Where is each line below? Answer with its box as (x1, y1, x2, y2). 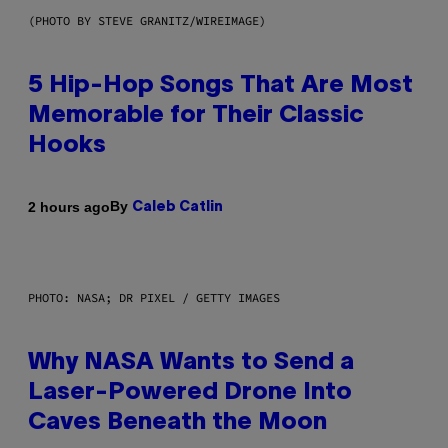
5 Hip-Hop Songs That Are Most (28, 75, 413, 98)
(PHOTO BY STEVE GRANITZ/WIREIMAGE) (28, 13, 266, 29)
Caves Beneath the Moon (28, 412, 327, 435)
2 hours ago (28, 198, 110, 215)
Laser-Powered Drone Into (28, 382, 352, 405)
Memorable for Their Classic (28, 105, 364, 128)
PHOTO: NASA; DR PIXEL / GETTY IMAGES (28, 290, 280, 306)
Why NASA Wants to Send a (28, 352, 354, 375)
